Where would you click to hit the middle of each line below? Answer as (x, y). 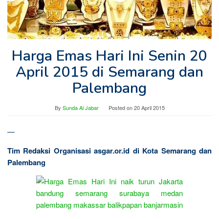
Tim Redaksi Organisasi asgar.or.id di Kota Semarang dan (109, 150)
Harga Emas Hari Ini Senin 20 (109, 56)
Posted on (121, 107)
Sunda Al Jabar (80, 107)
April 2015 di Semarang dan (109, 72)
